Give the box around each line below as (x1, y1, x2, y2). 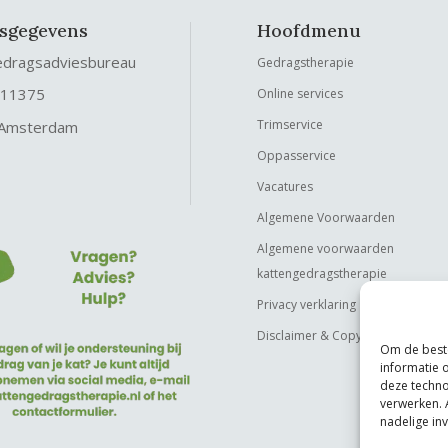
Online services (257, 84, 344, 102)
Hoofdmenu (257, 18, 362, 42)
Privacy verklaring (257, 295, 357, 313)
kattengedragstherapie (257, 264, 388, 282)
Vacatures (257, 177, 314, 195)
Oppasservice (257, 146, 337, 164)
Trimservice (257, 115, 324, 133)
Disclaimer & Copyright (257, 326, 389, 344)
